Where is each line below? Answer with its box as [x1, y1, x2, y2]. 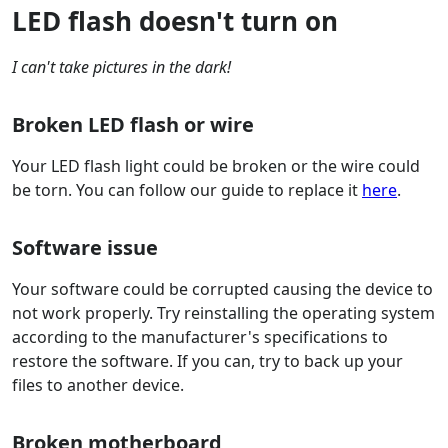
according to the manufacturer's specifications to [12, 326, 388, 349]
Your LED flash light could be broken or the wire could [12, 155, 420, 178]
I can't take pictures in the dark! [12, 56, 231, 79]
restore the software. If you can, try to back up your [12, 350, 403, 373]
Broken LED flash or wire [12, 111, 254, 139]
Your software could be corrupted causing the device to [12, 278, 433, 301]
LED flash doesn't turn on [12, 3, 338, 40]
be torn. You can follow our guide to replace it [12, 179, 362, 202]
